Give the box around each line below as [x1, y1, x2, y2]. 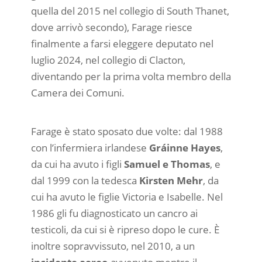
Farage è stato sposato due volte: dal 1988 [30, 124, 223, 138]
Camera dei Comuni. [30, 86, 125, 100]
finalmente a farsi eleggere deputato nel [30, 37, 213, 51]
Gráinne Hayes [149, 140, 220, 154]
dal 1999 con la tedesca [30, 173, 139, 187]
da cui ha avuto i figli [30, 157, 124, 171]
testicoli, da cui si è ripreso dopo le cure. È [30, 222, 219, 236]
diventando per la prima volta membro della [30, 70, 231, 84]
